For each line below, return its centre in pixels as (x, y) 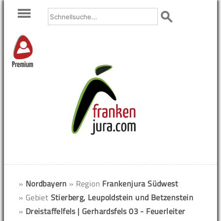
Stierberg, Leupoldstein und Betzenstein (122, 197)
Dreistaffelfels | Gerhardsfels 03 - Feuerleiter (105, 211)
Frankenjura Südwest (140, 184)
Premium (22, 65)
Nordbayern (46, 184)
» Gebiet (35, 197)
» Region (86, 184)
